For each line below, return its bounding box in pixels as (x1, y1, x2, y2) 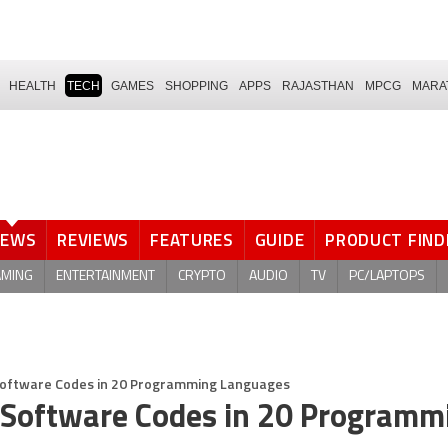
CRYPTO (178, 268, 226, 284)
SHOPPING (165, 78, 228, 93)
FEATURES (150, 227, 234, 253)
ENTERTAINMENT (56, 268, 155, 284)
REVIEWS (57, 227, 130, 253)
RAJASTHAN (282, 78, 354, 93)
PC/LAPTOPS (349, 268, 425, 284)
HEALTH (9, 78, 56, 93)
